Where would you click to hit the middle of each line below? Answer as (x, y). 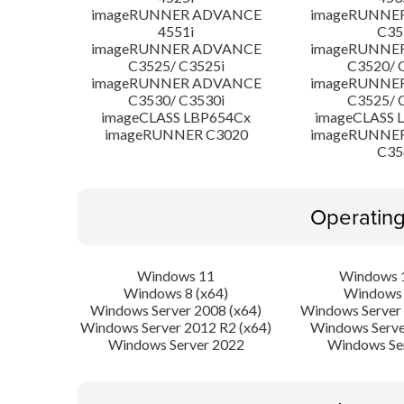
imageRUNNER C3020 (176, 134)
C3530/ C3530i (176, 100)
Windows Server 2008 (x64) (176, 310)
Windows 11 (176, 276)
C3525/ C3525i (176, 66)
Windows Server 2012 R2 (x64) (176, 327)
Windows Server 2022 (176, 344)
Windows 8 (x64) (176, 293)
